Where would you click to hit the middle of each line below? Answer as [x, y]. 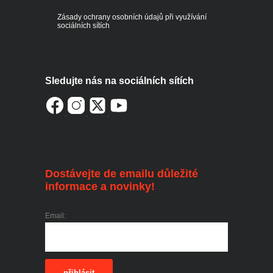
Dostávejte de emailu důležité [122, 174]
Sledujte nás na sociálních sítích [119, 80]
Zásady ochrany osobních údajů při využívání [132, 17]
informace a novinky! [100, 187]
